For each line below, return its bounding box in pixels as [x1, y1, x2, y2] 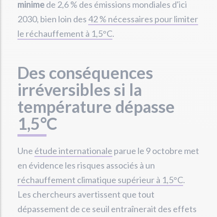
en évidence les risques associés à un [17, 160, 155, 170]
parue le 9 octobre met [112, 145, 199, 156]
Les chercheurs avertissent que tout [17, 189, 155, 200]
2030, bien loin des [17, 14, 88, 24]
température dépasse [17, 96, 175, 116]
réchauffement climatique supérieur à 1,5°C [17, 174, 183, 185]
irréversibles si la [17, 79, 142, 99]
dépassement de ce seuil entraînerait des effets [17, 203, 197, 214]
